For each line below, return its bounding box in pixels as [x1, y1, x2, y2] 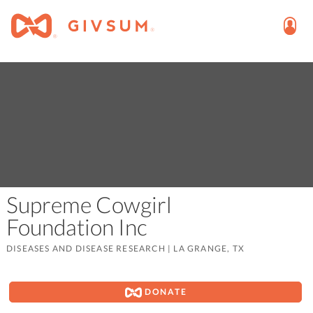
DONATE [142, 286, 187, 297]
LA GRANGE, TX [173, 243, 245, 254]
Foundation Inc [6, 213, 160, 241]
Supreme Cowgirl [6, 191, 172, 219]
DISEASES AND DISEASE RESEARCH [6, 243, 168, 254]
